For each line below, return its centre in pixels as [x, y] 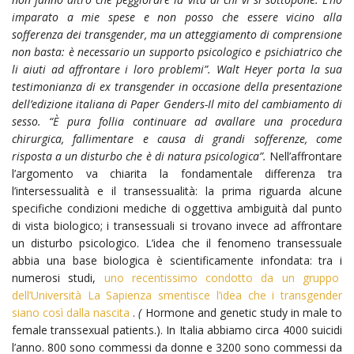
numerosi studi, [58, 277]
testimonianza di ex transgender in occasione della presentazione [177, 86]
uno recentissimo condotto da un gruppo [223, 277]
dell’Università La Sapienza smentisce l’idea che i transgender [177, 295]
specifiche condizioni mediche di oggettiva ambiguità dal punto [177, 208]
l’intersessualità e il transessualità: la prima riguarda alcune [177, 190]
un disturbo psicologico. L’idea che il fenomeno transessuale [177, 243]
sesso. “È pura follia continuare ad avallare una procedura [177, 121]
